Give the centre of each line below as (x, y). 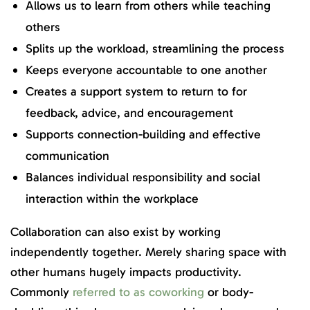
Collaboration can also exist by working (116, 231)
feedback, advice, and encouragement (129, 113)
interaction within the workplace (112, 199)
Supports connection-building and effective (143, 135)
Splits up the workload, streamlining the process (155, 49)
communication (67, 156)
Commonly (42, 292)
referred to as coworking (138, 292)
